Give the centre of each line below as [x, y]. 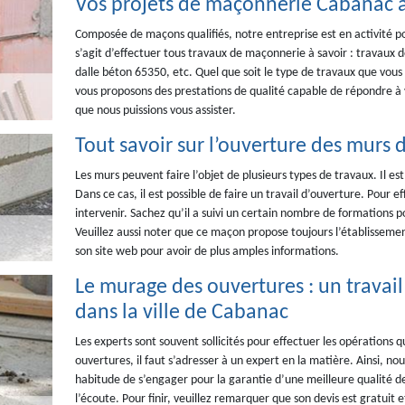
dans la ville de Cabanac [181, 313]
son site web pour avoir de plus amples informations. [207, 252]
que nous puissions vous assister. [155, 111]
